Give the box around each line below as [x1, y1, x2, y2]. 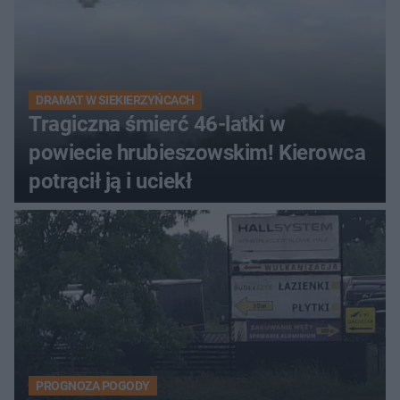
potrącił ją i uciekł [29, 168, 192, 194]
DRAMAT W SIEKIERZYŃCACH [36, 92, 195, 107]
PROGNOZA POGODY [36, 378, 150, 393]
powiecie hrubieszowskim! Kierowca [29, 139, 366, 165]
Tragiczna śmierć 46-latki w [29, 111, 286, 137]
